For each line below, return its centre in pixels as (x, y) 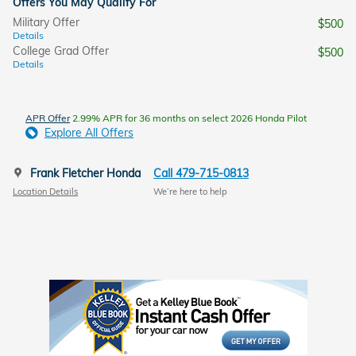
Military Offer (46, 23)
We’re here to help (190, 191)
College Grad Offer (61, 51)
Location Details (45, 191)
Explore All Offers (89, 133)
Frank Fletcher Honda (85, 174)
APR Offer (48, 118)
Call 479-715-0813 (201, 174)
